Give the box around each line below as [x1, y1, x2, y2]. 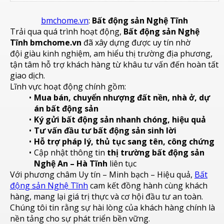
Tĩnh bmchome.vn [10, 37, 81, 48]
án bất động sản [34, 103, 98, 114]
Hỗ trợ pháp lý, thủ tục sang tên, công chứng [33, 136, 214, 147]
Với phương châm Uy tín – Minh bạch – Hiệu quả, [10, 169, 194, 180]
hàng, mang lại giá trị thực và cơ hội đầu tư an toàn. [10, 191, 203, 202]
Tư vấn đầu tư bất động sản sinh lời [33, 125, 176, 136]
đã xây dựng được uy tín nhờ [81, 37, 190, 48]
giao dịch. [10, 70, 45, 81]
